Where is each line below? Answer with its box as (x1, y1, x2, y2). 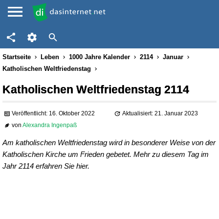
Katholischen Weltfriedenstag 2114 (2, 83, 189, 96)
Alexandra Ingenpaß (22, 122, 77, 129)
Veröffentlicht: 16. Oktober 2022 (12, 110, 95, 117)
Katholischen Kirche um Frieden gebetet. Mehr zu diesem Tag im (2, 150, 209, 158)
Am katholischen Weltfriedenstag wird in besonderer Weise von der (2, 138, 216, 147)
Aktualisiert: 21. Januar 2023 (122, 110, 198, 117)
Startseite (2, 53, 31, 61)
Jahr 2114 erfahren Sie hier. (2, 162, 89, 170)
